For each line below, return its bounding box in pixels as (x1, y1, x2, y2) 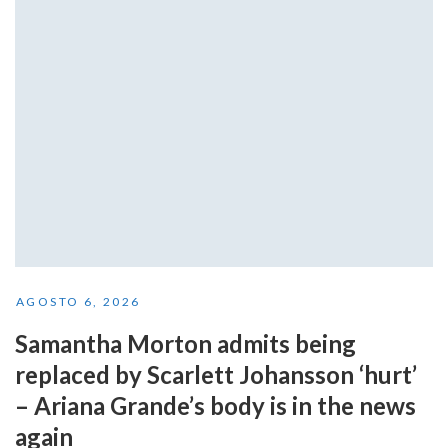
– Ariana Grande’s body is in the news (15, 391, 416, 421)
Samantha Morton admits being (15, 329, 356, 359)
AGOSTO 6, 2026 (16, 294, 141, 310)
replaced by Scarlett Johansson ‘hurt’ (15, 360, 417, 390)
